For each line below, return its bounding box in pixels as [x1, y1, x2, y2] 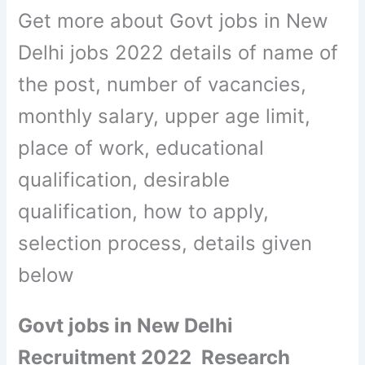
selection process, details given [18, 231, 313, 255]
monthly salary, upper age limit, [18, 103, 311, 128]
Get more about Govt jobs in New [18, 8, 329, 33]
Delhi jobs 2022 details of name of [18, 40, 339, 64]
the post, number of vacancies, [18, 72, 307, 96]
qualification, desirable [18, 167, 231, 191]
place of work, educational [18, 135, 265, 160]
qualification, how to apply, [18, 199, 270, 223]
